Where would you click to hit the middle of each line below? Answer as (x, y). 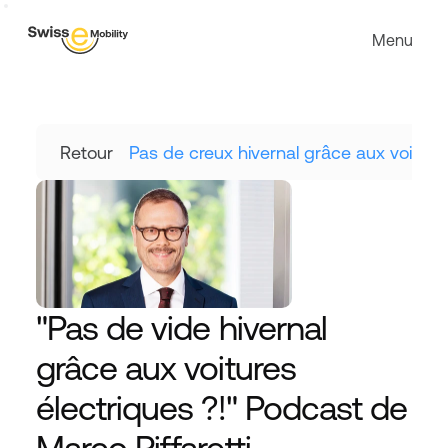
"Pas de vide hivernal (181, 327)
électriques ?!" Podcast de (222, 407)
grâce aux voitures (166, 367)
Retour (86, 152)
